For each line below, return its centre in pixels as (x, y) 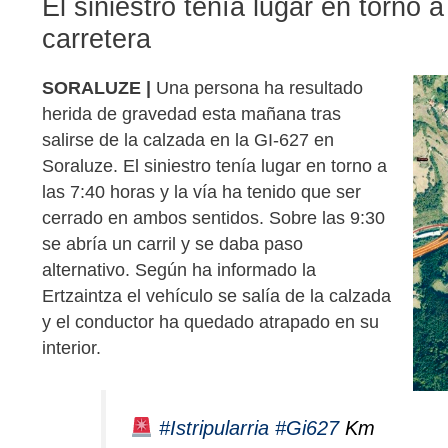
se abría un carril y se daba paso (172, 243)
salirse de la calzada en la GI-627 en (188, 139)
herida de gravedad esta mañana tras (191, 113)
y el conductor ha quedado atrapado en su (210, 321)
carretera (96, 38)
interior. (71, 347)
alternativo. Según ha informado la (179, 269)
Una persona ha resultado (257, 87)
